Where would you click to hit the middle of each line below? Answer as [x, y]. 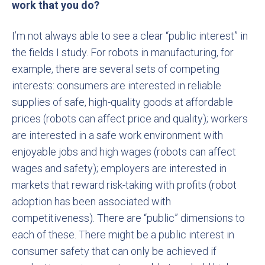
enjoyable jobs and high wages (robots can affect [124, 152]
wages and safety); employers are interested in [119, 168]
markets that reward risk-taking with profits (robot [124, 185]
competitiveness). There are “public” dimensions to [128, 218]
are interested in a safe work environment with [117, 135]
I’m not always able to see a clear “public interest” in [130, 36]
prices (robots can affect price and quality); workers [130, 119]
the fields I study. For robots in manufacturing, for [123, 52]
